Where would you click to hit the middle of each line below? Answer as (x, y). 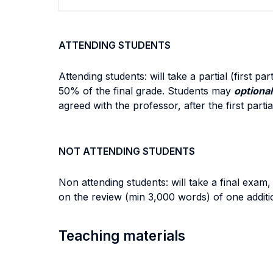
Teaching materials (122, 236)
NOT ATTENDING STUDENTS (127, 151)
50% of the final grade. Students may (146, 91)
